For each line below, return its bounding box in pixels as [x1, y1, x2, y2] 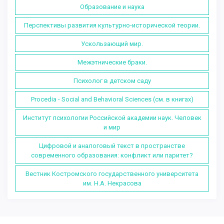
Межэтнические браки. [77, 58, 147, 66]
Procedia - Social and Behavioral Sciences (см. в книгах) [30, 95, 193, 103]
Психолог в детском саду [73, 76, 151, 84]
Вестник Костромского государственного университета [25, 169, 198, 177]
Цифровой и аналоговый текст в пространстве [39, 141, 185, 149]
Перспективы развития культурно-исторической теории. [24, 21, 200, 29]
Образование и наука [79, 2, 144, 10]
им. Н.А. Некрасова [82, 179, 141, 187]
